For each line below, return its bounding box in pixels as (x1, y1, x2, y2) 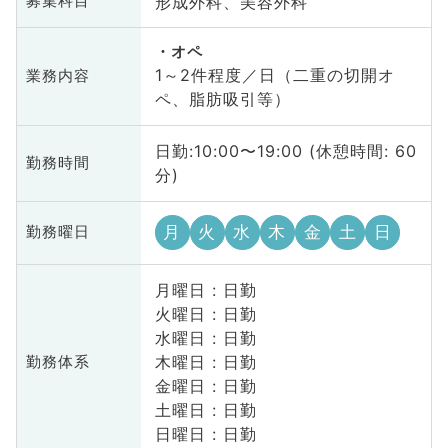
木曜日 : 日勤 (154, 352, 257, 373)
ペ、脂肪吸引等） (154, 89, 291, 110)
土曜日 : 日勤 (154, 400, 257, 421)
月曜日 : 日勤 (154, 280, 257, 301)
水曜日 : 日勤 (154, 328, 257, 349)
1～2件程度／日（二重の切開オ (154, 65, 395, 86)
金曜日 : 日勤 (154, 376, 257, 397)
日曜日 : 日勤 (154, 424, 257, 445)
